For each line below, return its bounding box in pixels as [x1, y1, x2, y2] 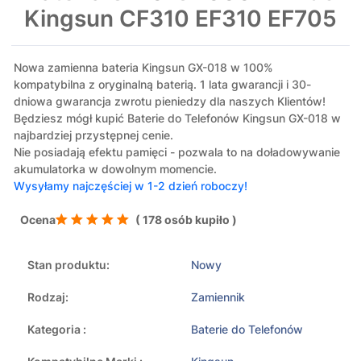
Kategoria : [27, 322, 86, 337]
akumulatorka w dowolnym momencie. [14, 162, 217, 176]
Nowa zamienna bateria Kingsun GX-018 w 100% [14, 60, 273, 75]
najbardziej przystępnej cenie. [14, 128, 173, 143]
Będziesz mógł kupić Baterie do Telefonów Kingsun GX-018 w [14, 111, 341, 126]
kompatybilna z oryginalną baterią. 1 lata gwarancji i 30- [14, 77, 311, 92]
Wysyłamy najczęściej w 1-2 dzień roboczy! [14, 179, 247, 193]
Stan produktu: [27, 258, 110, 272]
